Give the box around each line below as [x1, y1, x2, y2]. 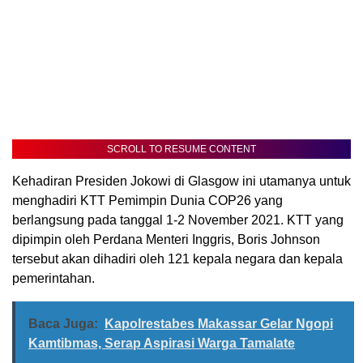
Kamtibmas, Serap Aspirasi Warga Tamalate [28, 335, 295, 350]
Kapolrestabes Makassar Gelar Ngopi [105, 316, 333, 331]
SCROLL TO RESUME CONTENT [107, 143, 256, 155]
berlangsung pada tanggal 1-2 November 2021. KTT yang [12, 212, 344, 227]
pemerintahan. [12, 271, 95, 285]
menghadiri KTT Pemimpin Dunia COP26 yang [12, 193, 283, 207]
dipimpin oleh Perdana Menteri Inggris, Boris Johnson [12, 232, 320, 246]
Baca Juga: [28, 316, 98, 331]
